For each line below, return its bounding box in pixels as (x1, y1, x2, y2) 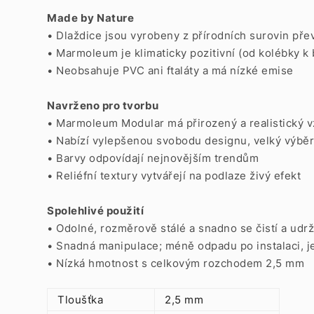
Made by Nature (47, 11, 134, 25)
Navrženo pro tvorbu (47, 99, 159, 112)
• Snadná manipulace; (47, 239, 162, 252)
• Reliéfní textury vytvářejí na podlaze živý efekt (47, 169, 301, 182)
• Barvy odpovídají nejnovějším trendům (47, 151, 259, 165)
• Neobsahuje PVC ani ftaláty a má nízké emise (47, 64, 294, 77)
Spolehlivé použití (47, 204, 144, 217)
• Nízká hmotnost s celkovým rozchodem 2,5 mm (47, 257, 304, 270)
